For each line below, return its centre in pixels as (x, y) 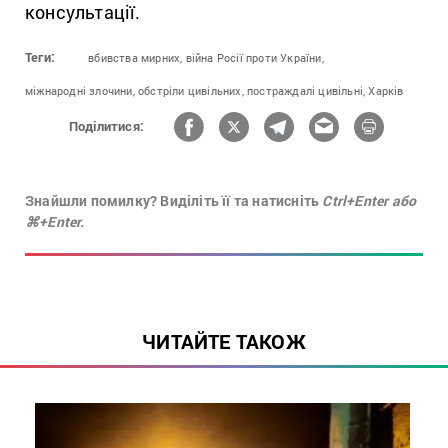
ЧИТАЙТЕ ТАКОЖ (224, 340)
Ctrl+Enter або (369, 200)
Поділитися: (106, 126)
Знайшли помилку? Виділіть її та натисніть (174, 200)
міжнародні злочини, (80, 90)
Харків (386, 90)
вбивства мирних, (135, 57)
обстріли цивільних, (191, 90)
